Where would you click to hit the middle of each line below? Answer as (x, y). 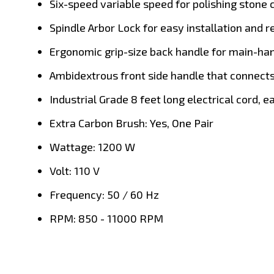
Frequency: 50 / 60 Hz (104, 194)
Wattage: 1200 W (92, 146)
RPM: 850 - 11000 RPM (106, 218)
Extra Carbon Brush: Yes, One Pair (133, 123)
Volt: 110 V (75, 170)
